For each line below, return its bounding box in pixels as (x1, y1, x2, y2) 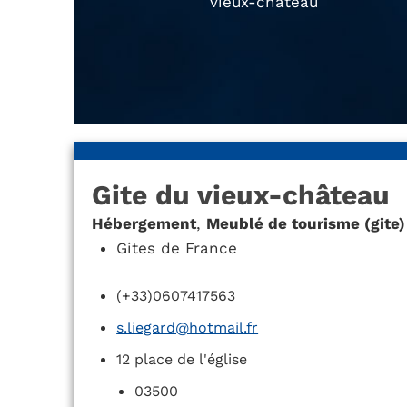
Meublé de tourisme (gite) (205, 214, 405, 233)
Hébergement (91, 214, 196, 233)
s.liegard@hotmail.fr (116, 319, 259, 337)
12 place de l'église (116, 351, 248, 369)
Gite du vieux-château (91, 179, 390, 212)
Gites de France (116, 239, 238, 258)
